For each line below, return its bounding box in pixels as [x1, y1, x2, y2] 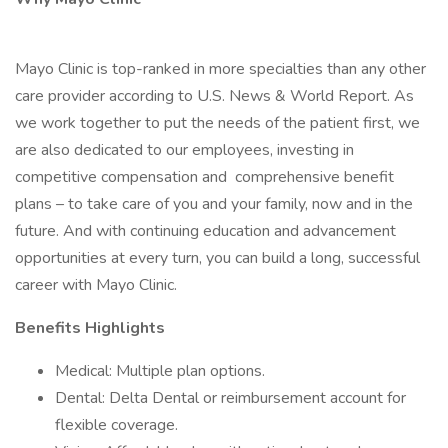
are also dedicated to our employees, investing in [15, 139, 354, 161]
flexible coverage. [55, 414, 178, 436]
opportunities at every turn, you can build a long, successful [15, 247, 420, 269]
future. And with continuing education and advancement [15, 220, 396, 242]
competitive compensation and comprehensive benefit [15, 166, 394, 188]
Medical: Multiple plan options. [55, 360, 265, 382]
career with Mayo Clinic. [15, 274, 177, 296]
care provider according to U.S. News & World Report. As [15, 85, 414, 107]
